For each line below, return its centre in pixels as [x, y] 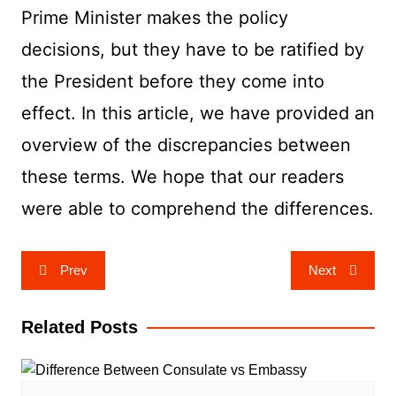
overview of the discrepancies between [186, 145]
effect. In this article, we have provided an [198, 114]
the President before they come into [172, 82]
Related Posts [79, 327]
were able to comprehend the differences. [197, 209]
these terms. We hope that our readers [182, 177]
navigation [71, 291]
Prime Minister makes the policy [154, 18]
